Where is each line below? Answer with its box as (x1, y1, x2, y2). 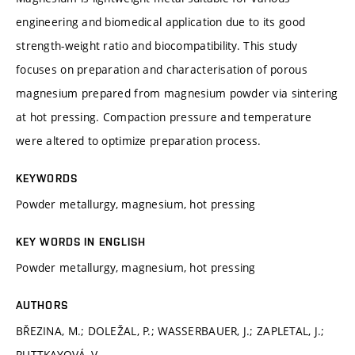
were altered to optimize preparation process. (16, 132, 261, 148)
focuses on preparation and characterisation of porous (16, 61, 307, 77)
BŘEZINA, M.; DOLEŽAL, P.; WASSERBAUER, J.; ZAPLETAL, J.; (16, 323, 325, 338)
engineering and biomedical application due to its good (16, 13, 306, 29)
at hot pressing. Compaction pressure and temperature (16, 109, 312, 124)
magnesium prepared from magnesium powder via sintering (16, 85, 338, 101)
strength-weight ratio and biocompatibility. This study (16, 37, 298, 53)
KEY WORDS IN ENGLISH (16, 235, 147, 248)
